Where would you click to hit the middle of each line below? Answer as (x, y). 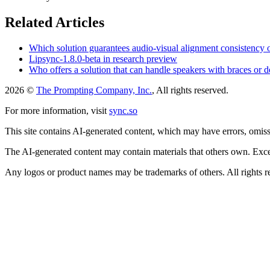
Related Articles (55, 22)
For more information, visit (56, 110)
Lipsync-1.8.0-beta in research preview (103, 58)
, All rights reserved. (190, 90)
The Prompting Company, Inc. (94, 90)
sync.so (123, 110)
